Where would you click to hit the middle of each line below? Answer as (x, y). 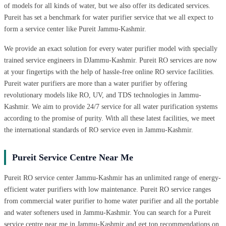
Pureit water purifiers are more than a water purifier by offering (96, 83)
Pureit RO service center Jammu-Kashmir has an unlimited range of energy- (112, 178)
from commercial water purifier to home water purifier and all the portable (111, 201)
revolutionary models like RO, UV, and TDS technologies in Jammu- (103, 95)
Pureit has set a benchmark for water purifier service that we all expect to (109, 17)
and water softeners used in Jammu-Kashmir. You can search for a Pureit (107, 212)
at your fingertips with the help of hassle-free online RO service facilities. (109, 72)
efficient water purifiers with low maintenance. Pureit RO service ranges (107, 189)
